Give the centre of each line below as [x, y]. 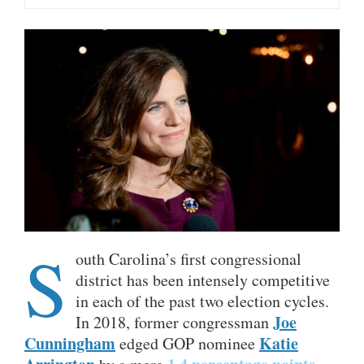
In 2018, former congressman [174, 323]
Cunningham [70, 344]
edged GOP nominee [187, 344]
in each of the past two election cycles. [202, 301]
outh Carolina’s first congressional [188, 259]
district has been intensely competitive [203, 280]
